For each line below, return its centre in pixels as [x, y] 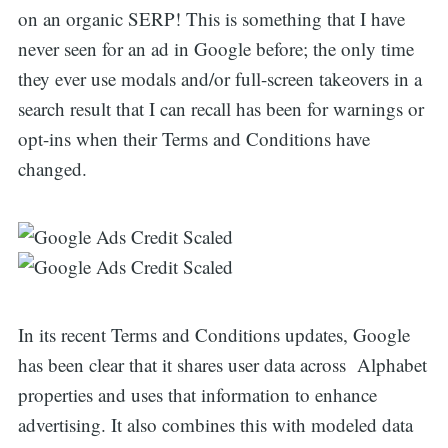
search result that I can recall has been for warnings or [220, 109]
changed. [52, 169]
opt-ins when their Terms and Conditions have [193, 139]
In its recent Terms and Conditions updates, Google [213, 335]
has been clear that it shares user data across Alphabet [222, 365]
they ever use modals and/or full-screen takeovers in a [219, 79]
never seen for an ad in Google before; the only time [215, 49]
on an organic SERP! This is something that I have [211, 19]
